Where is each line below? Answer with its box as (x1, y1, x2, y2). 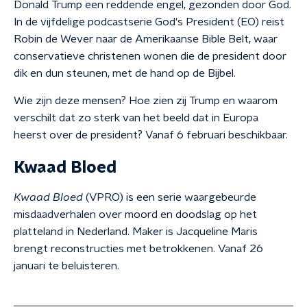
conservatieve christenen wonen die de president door (14, 51, 286, 62)
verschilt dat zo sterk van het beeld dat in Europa (14, 112, 258, 123)
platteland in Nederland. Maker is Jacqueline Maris (14, 226, 258, 237)
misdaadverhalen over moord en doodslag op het (14, 209, 257, 220)
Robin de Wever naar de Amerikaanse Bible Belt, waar (14, 34, 278, 45)
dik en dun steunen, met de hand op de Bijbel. (14, 68, 236, 79)
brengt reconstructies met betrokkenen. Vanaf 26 (14, 243, 263, 254)
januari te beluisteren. (14, 260, 119, 271)
